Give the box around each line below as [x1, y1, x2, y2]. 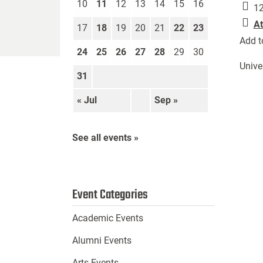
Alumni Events [72, 235, 131, 247]
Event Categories [72, 185, 148, 205]
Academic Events [72, 213, 143, 224]
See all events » [72, 132, 139, 144]
